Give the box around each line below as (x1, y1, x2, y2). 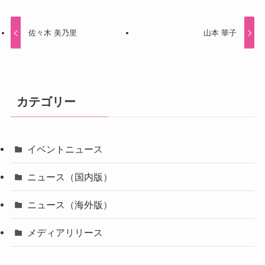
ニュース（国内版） (27, 172, 113, 182)
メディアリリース (27, 227, 104, 238)
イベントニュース (27, 143, 104, 154)
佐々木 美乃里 (28, 28, 77, 37)
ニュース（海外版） (27, 199, 113, 211)
